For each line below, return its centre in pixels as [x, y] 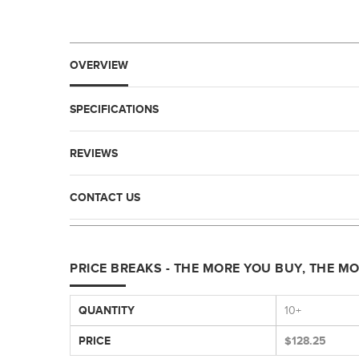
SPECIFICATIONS [114, 109]
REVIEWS [94, 153]
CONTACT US [105, 197]
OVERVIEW [99, 65]
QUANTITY [107, 310]
